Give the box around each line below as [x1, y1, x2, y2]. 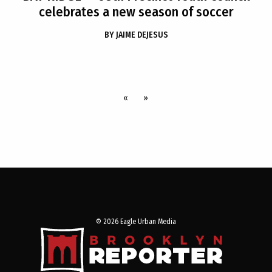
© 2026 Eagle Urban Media [96, 217, 176, 226]
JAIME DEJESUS [115, 30, 168, 40]
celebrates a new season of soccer [38, 4, 234, 20]
